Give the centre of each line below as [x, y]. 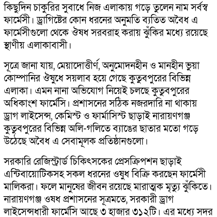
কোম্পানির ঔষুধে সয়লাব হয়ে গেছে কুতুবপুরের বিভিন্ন [97, 78]
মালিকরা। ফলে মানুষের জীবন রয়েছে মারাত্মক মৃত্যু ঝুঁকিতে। [108, 187]
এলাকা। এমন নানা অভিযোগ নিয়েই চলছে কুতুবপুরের [97, 91]
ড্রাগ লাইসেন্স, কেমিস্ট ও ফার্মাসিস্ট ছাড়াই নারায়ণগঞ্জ [97, 116]
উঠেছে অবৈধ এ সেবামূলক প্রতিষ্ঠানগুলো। [76, 141]
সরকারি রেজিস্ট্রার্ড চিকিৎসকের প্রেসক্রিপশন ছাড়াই [93, 162]
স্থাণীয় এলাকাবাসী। [38, 45]
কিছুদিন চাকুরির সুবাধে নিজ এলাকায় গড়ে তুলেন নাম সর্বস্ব [106, 8]
